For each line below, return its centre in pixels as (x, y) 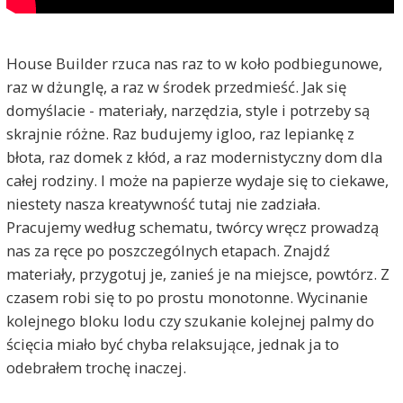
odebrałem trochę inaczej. (96, 367)
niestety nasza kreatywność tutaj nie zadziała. (163, 203)
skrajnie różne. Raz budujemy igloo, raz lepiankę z (180, 133)
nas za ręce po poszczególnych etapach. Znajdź (168, 250)
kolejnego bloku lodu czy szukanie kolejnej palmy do (190, 320)
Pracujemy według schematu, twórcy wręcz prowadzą (192, 227)
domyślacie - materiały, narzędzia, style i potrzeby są (188, 110)
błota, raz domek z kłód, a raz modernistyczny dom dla (194, 157)
